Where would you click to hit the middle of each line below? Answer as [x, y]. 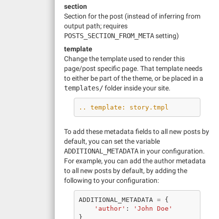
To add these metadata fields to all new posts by [137, 131]
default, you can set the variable [112, 141]
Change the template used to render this [124, 59]
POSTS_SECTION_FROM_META [109, 36]
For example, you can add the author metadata [135, 161]
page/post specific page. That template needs [133, 68]
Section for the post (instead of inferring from [132, 16]
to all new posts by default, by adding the [126, 171]
